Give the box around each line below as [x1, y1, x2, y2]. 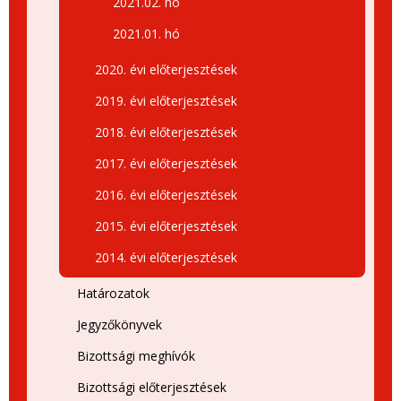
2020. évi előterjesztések [95, 61, 237, 78]
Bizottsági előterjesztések [77, 379, 226, 396]
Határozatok [77, 285, 149, 302]
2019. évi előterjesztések [95, 92, 237, 109]
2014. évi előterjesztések [95, 249, 237, 266]
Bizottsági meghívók [77, 347, 195, 364]
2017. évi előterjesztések [95, 155, 237, 172]
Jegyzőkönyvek [77, 316, 162, 333]
